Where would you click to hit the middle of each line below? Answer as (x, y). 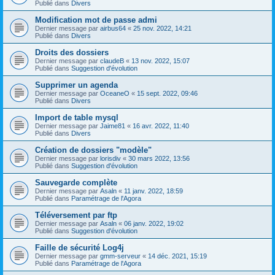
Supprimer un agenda (76, 85)
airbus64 (113, 28)
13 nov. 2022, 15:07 (161, 60)
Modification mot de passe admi (96, 20)
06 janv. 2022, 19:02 (154, 223)
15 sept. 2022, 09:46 (167, 93)
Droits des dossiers (72, 52)
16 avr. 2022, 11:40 (161, 126)
